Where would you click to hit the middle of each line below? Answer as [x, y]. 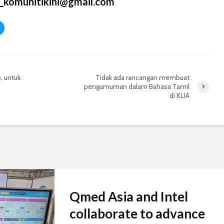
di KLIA [179, 96]
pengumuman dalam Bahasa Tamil [137, 87]
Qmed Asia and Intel [129, 197]
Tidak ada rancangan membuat [142, 78]
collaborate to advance [137, 214]
